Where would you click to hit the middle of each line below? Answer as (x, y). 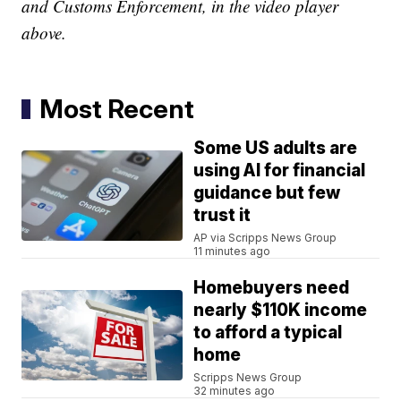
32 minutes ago (235, 391)
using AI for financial (280, 171)
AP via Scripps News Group (265, 238)
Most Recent (117, 109)
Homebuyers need (272, 288)
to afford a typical (268, 333)
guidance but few (267, 193)
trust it (222, 216)
